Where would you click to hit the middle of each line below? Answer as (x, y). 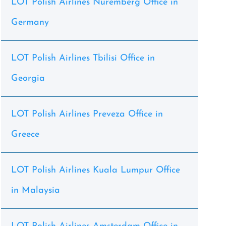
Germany (30, 22)
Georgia (28, 78)
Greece (25, 134)
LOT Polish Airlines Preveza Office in (87, 114)
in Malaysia (35, 190)
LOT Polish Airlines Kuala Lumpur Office (95, 170)
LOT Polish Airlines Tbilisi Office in (83, 58)
